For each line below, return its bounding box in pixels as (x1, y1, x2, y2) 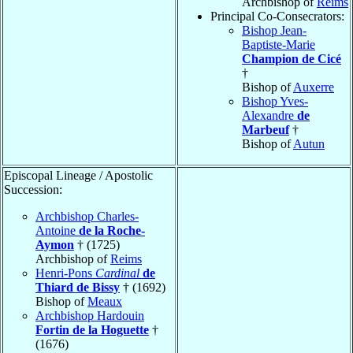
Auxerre (293, 80, 334, 94)
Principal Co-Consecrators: (210, 9, 344, 23)
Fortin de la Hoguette (35, 322, 149, 336)
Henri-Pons (35, 266, 95, 280)
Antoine (35, 223, 79, 237)
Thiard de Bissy (35, 280, 120, 294)
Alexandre (242, 108, 297, 122)
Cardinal (95, 266, 139, 280)
